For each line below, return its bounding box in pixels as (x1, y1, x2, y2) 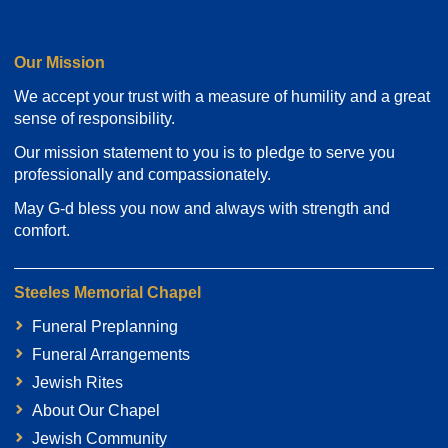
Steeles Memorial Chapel (14, 283, 201, 301)
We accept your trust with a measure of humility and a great (14, 88, 430, 106)
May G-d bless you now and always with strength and (14, 200, 390, 218)
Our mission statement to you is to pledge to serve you (14, 144, 395, 162)
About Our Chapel (32, 401, 160, 419)
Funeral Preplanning (32, 317, 178, 335)
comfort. (14, 222, 70, 240)
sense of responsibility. (14, 110, 175, 128)
